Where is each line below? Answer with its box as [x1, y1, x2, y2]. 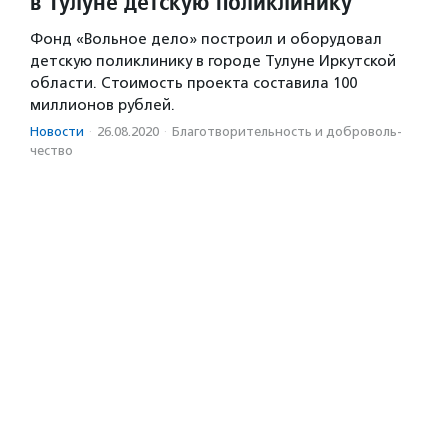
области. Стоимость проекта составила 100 [30, 73, 357, 92]
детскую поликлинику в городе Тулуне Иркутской [30, 51, 396, 70]
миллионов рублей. [30, 95, 175, 114]
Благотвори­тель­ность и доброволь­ [172, 123, 402, 139]
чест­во [30, 142, 73, 158]
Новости [30, 123, 84, 139]
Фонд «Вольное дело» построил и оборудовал [30, 29, 382, 48]
